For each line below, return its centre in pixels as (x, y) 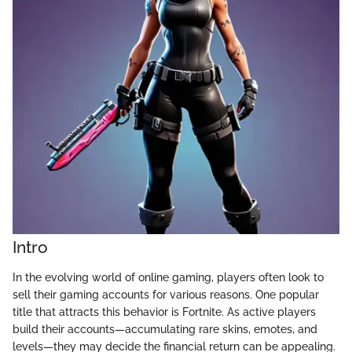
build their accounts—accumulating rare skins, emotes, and (165, 329)
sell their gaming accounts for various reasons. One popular (166, 294)
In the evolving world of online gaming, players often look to (168, 277)
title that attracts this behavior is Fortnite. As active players (164, 312)
